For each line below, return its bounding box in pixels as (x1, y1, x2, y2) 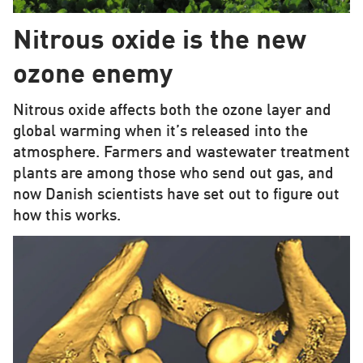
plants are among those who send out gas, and (12, 166, 334, 181)
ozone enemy (12, 62, 173, 89)
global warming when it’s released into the (12, 124, 308, 139)
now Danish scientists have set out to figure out (12, 187, 340, 203)
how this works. (12, 208, 121, 224)
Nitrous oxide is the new (12, 28, 306, 55)
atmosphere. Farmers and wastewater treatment (12, 145, 350, 160)
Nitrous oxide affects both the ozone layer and (12, 103, 331, 118)
